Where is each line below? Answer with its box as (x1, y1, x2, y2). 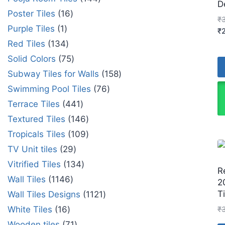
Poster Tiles (8, 8, 55, 19)
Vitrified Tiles (8, 159, 61, 169)
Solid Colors (8, 53, 56, 64)
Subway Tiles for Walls (8, 68, 99, 79)
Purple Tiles (8, 23, 55, 34)
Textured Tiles (8, 114, 65, 124)
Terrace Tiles (8, 98, 60, 109)
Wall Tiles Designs (8, 189, 80, 199)
